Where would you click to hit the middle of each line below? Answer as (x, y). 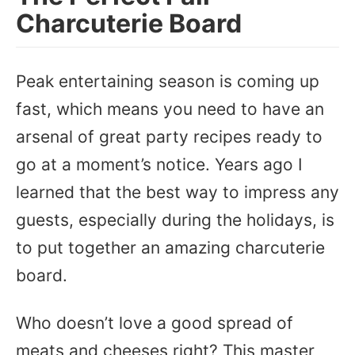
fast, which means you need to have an (170, 109)
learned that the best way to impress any (177, 192)
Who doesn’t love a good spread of (155, 323)
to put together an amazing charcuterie (170, 248)
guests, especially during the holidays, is (175, 220)
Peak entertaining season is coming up (168, 81)
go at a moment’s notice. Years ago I (159, 164)
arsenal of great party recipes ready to (169, 137)
